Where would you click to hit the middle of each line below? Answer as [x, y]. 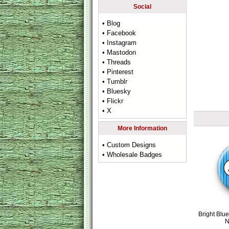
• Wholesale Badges [132, 155]
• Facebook [119, 33]
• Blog [111, 23]
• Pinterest [118, 72]
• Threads [117, 62]
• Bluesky [117, 91]
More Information [142, 128]
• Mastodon [119, 52]
